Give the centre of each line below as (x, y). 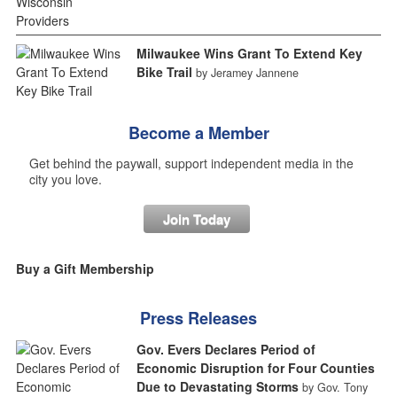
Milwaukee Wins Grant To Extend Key (249, 53)
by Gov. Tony (335, 387)
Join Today (196, 218)
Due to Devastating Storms (217, 386)
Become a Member (198, 132)
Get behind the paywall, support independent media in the (191, 163)
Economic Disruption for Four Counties (255, 367)
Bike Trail (164, 71)
